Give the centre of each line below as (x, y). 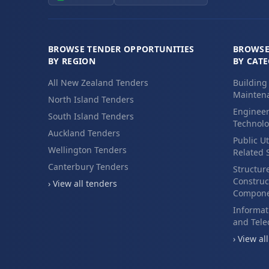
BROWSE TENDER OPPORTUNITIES (121, 49)
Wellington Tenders (87, 150)
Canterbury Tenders (88, 167)
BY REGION (72, 61)
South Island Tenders (91, 116)
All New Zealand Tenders (98, 83)
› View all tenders (83, 183)
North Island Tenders (91, 99)
